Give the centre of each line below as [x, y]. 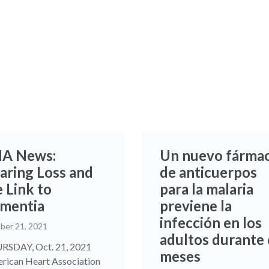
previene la [196, 206]
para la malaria [207, 189]
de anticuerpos [208, 172]
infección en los [211, 223]
